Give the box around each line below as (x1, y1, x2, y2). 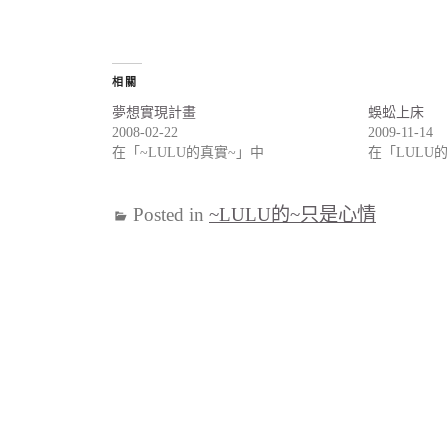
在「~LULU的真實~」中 (112, 145, 264, 161)
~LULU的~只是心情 (209, 203, 376, 225)
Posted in (133, 203, 209, 225)
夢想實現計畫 (112, 105, 196, 121)
